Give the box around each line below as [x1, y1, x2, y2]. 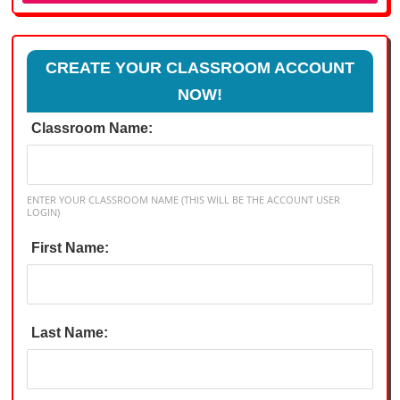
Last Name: [31, 325, 109, 341]
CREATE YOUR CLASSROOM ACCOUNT [45, 59, 354, 78]
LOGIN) [27, 205, 61, 220]
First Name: [31, 239, 110, 255]
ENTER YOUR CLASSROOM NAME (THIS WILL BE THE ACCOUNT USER [27, 193, 341, 207]
